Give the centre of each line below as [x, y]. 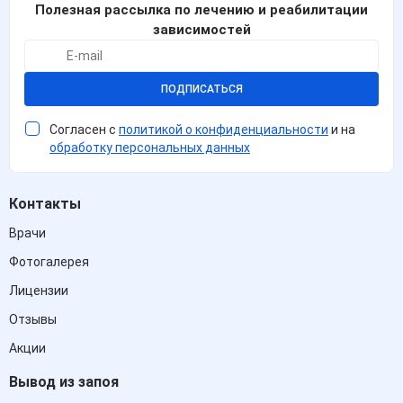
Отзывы [33, 319]
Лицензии [39, 291]
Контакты [45, 204]
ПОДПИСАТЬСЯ [201, 89]
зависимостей [201, 30]
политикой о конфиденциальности [224, 130]
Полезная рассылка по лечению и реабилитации [201, 10]
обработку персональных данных [150, 148]
